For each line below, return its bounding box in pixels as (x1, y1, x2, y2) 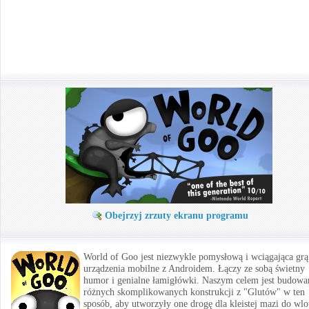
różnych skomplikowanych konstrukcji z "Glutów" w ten (83, 287, 305, 297)
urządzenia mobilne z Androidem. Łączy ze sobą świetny (83, 263, 305, 274)
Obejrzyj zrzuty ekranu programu (104, 210, 248, 221)
